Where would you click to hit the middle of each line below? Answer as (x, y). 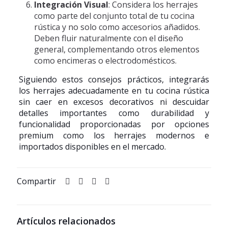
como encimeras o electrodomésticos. (105, 61)
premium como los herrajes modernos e (114, 135)
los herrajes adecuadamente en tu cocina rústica (114, 91)
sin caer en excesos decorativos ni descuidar (114, 102)
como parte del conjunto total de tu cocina (114, 16)
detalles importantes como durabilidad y (114, 113)
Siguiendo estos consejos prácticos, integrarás (114, 79)
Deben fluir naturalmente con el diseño (108, 38)
